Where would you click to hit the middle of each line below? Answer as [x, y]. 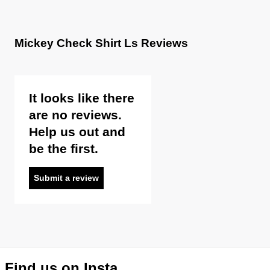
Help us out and [77, 132]
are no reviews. [75, 115]
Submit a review [66, 178]
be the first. [64, 149]
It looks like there [82, 98]
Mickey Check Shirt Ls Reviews [101, 43]
